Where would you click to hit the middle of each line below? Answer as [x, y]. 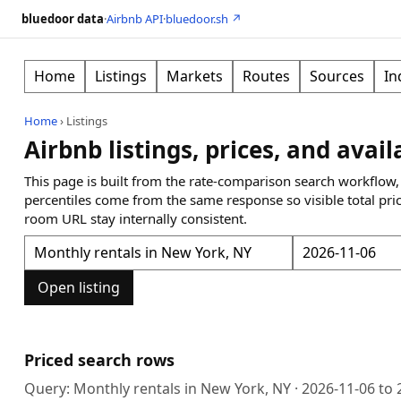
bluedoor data [63, 19]
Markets [194, 76]
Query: [48, 388]
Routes [266, 76]
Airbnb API [135, 19]
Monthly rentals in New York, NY [182, 388]
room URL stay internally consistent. [135, 218]
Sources [337, 76]
